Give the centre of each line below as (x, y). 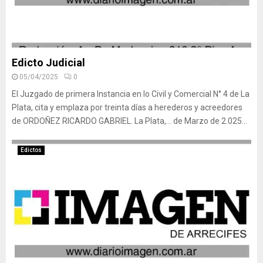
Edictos (31, 150)
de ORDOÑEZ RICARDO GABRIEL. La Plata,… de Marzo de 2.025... (129, 121)
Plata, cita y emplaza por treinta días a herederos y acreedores (127, 107)
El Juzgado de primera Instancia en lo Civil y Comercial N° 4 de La (131, 94)
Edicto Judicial (48, 63)
